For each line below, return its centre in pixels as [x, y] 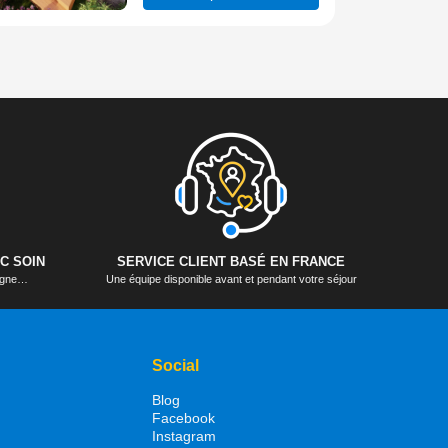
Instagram [184, 435]
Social [176, 365]
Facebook [184, 417]
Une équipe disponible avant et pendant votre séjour [231, 278]
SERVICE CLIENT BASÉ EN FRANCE [231, 261]
